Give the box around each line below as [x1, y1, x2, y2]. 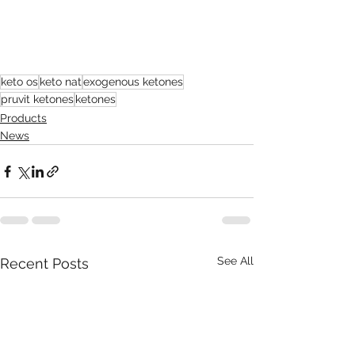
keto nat [40, 75, 82, 89]
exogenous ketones [83, 75, 183, 89]
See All [217, 254, 254, 268]
